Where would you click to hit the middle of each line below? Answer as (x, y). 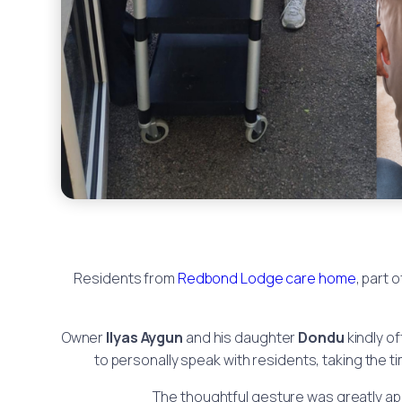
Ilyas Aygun (145, 338)
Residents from (126, 279)
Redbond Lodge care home (267, 279)
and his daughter (241, 338)
